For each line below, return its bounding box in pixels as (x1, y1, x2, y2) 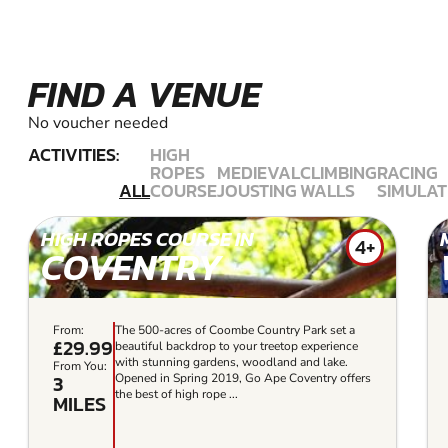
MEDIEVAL (217, 158, 300, 186)
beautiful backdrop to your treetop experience (115, 337, 358, 354)
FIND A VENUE (28, 66, 261, 121)
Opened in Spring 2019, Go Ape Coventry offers (115, 369, 371, 386)
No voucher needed (28, 111, 168, 134)
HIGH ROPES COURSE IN (41, 223, 254, 254)
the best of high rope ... (115, 385, 238, 402)
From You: (53, 357, 107, 374)
